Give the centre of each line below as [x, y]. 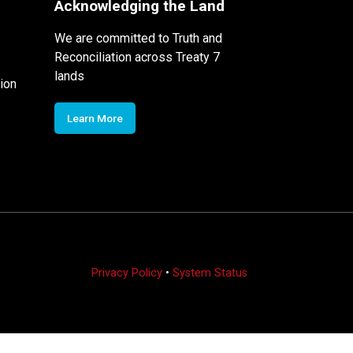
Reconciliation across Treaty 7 [137, 57]
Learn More [95, 118]
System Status [210, 273]
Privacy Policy [126, 273]
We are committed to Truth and [138, 38]
